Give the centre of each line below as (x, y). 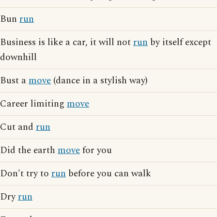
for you (96, 150)
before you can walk (108, 174)
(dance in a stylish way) (99, 81)
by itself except (179, 42)
